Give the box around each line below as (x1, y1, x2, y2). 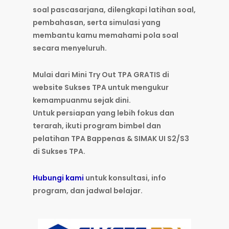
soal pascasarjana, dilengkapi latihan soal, (33, 5, 196, 15)
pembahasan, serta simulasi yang (33, 17, 161, 28)
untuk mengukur (106, 82, 169, 93)
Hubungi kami (33, 173, 84, 184)
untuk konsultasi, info (84, 173, 166, 184)
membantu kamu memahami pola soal (33, 30, 178, 41)
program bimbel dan (83, 121, 161, 131)
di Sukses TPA (33, 146, 83, 157)
